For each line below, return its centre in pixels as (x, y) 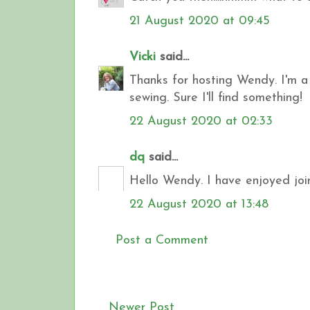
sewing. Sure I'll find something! (216, 98)
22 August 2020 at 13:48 (199, 204)
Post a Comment (162, 240)
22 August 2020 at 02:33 (201, 121)
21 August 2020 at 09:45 (200, 21)
